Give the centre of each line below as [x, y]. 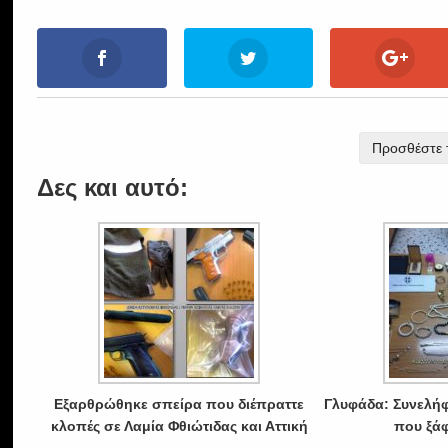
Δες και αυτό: [113, 187]
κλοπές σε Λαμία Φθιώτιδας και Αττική [179, 425]
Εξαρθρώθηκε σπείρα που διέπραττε [179, 403]
